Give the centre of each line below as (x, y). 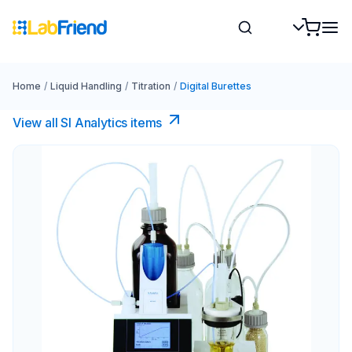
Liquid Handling (86, 86)
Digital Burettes (215, 86)
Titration (150, 86)
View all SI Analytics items (88, 123)
